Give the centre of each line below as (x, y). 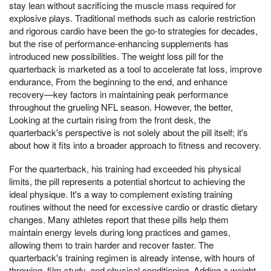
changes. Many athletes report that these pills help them (119, 220)
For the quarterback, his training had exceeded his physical (125, 169)
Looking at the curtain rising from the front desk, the (110, 119)
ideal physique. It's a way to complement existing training (121, 194)
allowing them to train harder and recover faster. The (111, 245)
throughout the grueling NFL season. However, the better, (121, 106)
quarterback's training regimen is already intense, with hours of (132, 258)
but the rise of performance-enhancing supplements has (119, 43)
